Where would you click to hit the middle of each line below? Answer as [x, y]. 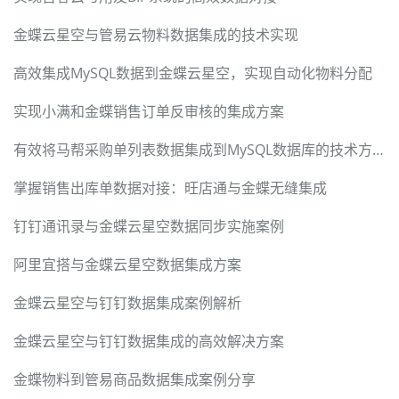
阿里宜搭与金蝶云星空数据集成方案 [127, 265]
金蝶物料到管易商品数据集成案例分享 [134, 380]
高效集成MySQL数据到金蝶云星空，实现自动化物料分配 [193, 73]
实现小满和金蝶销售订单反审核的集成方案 [149, 112]
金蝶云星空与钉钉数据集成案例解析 [127, 303]
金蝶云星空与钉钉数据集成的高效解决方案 [149, 342]
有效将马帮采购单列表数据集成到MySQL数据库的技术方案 [378, 150]
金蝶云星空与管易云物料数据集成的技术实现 [156, 35]
